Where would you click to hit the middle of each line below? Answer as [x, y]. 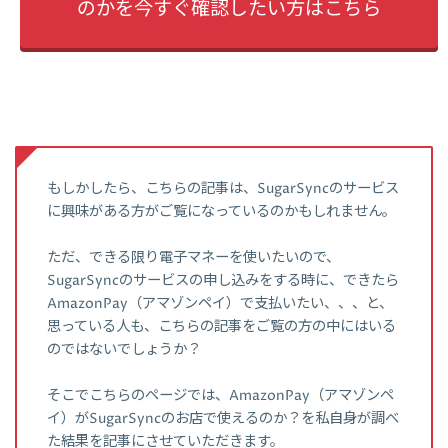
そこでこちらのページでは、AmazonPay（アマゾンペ [220, 395]
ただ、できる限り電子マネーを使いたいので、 [193, 257]
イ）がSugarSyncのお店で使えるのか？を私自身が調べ [223, 418]
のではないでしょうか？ [124, 349]
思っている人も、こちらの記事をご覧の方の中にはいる [221, 326]
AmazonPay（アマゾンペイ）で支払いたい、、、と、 [220, 303]
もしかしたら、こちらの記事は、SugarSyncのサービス [223, 188]
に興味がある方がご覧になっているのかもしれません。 [221, 211]
